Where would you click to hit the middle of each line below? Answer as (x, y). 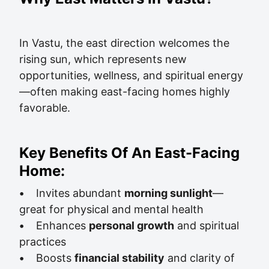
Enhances (56, 225)
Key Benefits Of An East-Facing (129, 153)
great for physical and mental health (111, 209)
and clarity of (200, 258)
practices (43, 242)
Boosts (49, 258)
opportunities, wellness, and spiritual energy (131, 75)
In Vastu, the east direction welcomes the (124, 43)
